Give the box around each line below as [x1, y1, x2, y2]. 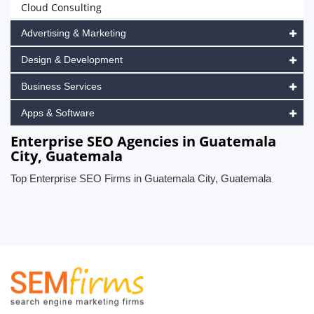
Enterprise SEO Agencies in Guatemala [11, 132, 276, 151]
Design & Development [21, 54, 123, 65]
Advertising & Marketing [21, 27, 126, 39]
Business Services [21, 81, 102, 92]
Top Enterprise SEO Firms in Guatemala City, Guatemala [11, 172, 271, 184]
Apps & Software [21, 107, 95, 118]
